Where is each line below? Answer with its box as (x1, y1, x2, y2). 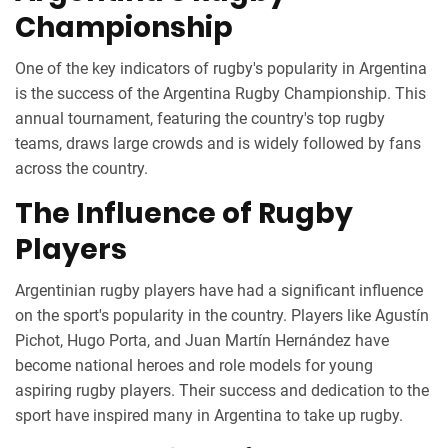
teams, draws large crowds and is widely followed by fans (15, 134, 421, 154)
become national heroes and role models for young (15, 356, 373, 376)
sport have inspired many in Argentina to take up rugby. (15, 406, 403, 426)
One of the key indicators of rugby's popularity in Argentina (15, 59, 427, 79)
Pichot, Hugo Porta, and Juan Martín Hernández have (15, 331, 389, 351)
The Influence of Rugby (15, 194, 353, 234)
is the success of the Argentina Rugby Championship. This (15, 84, 426, 104)
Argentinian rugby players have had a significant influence (15, 281, 423, 301)
